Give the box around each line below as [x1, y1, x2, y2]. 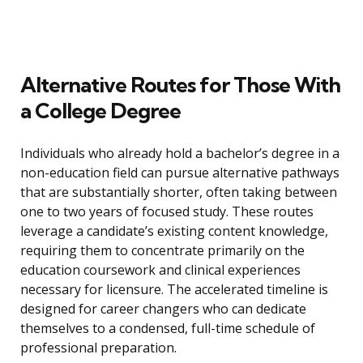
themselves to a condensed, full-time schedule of [20, 319, 315, 338]
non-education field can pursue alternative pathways [20, 164, 340, 182]
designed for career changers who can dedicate [20, 300, 306, 318]
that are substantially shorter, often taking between [20, 183, 337, 202]
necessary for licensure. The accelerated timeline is [20, 280, 328, 299]
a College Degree [20, 97, 181, 125]
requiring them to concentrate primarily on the [20, 241, 305, 260]
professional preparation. [20, 339, 177, 357]
